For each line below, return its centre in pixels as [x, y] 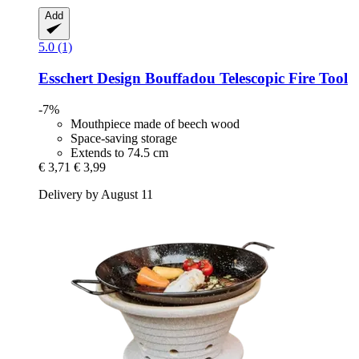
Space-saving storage [124, 138]
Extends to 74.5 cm [119, 152]
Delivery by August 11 [96, 194]
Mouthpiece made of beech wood [155, 123]
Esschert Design [90, 79]
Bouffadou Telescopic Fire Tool [244, 79]
